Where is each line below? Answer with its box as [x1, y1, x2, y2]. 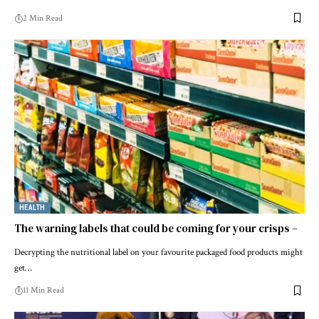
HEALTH [19, 204, 46, 212]
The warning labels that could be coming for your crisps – [14, 221, 298, 236]
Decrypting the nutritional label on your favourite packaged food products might [14, 246, 303, 259]
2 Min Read [23, 12, 63, 23]
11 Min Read [23, 285, 64, 296]
